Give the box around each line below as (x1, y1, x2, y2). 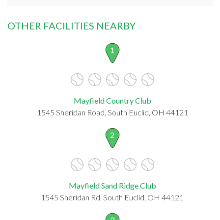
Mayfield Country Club (73, 95, 151, 105)
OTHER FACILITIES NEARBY (7, 19, 136, 31)
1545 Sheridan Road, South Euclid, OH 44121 (36, 107, 188, 117)
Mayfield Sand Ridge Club (68, 180, 156, 190)
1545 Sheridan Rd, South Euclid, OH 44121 (41, 192, 184, 202)
